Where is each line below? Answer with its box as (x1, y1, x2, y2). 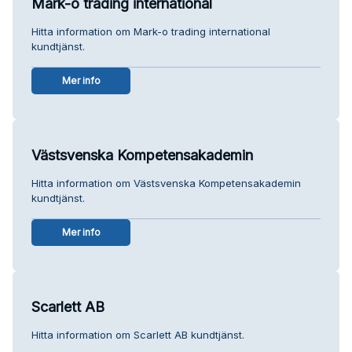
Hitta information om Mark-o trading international (31, 24, 270, 38)
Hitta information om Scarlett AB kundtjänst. (31, 328, 244, 341)
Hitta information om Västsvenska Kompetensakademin (31, 176, 301, 189)
